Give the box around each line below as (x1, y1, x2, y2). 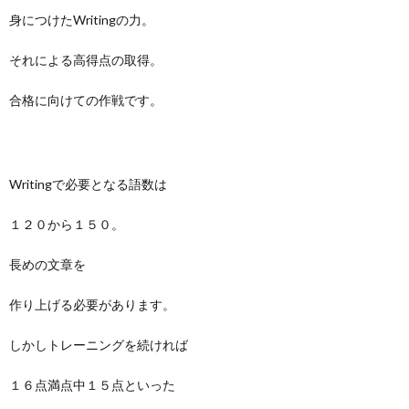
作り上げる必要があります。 (9, 297, 175, 312)
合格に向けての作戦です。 (9, 92, 163, 108)
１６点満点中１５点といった (9, 377, 175, 393)
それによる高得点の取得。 (9, 52, 163, 68)
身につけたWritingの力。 (9, 12, 154, 27)
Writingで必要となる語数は (9, 176, 167, 192)
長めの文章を (9, 257, 86, 272)
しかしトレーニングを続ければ (9, 337, 188, 352)
